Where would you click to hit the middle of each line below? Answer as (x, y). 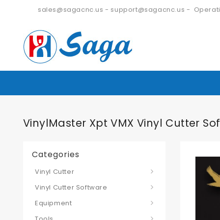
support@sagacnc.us (148, 10)
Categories (56, 154)
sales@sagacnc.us (71, 10)
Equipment (54, 203)
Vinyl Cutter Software (71, 187)
